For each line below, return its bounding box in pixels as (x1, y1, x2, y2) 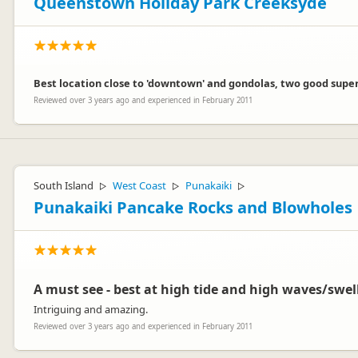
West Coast (113, 178, 166, 193)
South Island (34, 178, 93, 193)
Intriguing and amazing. (34, 302, 148, 316)
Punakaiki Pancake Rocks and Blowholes (34, 197, 352, 218)
